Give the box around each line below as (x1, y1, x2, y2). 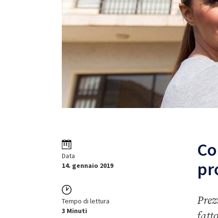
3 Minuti (62, 206, 87, 215)
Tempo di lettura (62, 197, 109, 205)
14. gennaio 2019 (62, 161, 113, 170)
